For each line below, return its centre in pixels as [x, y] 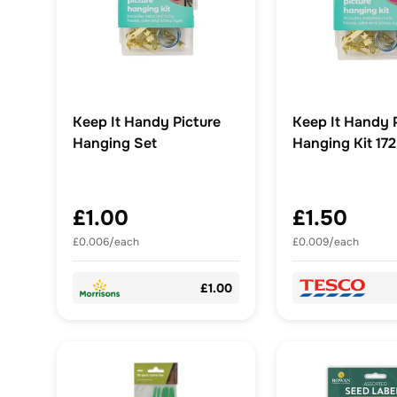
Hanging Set [115, 144]
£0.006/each [106, 242]
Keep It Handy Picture [147, 122]
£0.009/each [326, 242]
